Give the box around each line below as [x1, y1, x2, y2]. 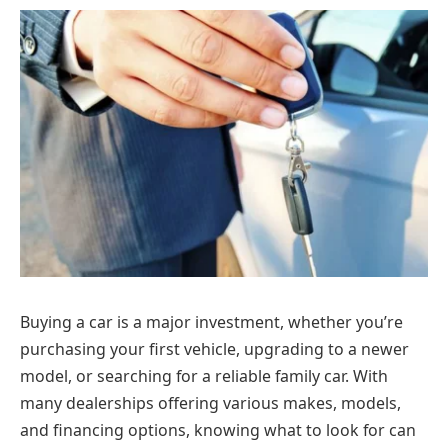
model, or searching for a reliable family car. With [20, 364, 388, 387]
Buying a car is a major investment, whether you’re [20, 310, 403, 333]
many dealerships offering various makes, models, [20, 391, 401, 414]
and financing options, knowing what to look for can [20, 418, 416, 441]
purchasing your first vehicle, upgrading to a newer [20, 337, 409, 360]
